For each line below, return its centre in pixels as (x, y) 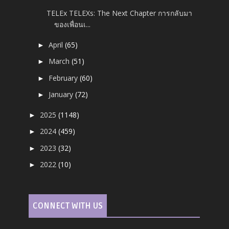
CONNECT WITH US (68, 206)
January (62, 95)
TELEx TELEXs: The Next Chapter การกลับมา (120, 13)
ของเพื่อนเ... (73, 25)
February (64, 78)
